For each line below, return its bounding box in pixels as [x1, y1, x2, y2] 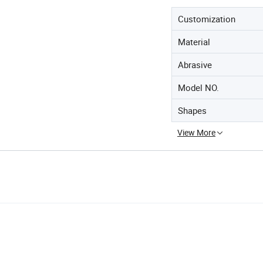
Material [178, 35, 210, 48]
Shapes [178, 104, 207, 116]
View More [177, 126, 215, 138]
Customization [178, 12, 235, 25]
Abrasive [178, 58, 212, 70]
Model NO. [178, 81, 219, 93]
